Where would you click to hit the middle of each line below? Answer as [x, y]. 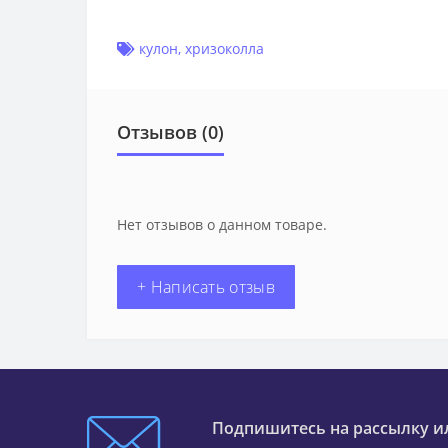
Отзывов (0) [170, 132]
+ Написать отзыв [206, 287]
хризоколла [224, 49]
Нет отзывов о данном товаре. [222, 225]
